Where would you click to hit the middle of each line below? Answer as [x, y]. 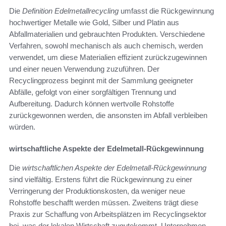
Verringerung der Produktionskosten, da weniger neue [97, 191]
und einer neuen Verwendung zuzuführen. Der [84, 69]
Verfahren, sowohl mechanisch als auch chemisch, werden [106, 45]
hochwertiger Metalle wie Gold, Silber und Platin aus [94, 22]
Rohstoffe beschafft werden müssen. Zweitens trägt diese [104, 202]
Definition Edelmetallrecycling [70, 11]
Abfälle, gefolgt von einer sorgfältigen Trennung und [93, 92]
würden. [22, 127]
